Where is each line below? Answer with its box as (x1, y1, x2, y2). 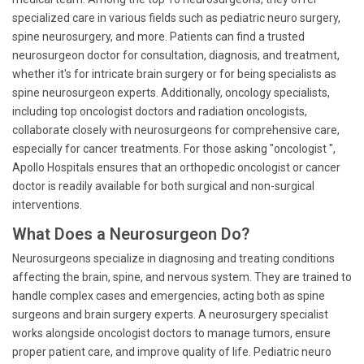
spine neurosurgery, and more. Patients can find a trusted (12, 30, 305, 43)
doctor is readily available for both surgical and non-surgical (12, 180, 314, 193)
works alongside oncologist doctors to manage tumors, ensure (12, 327, 331, 340)
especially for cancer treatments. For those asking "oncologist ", (12, 142, 336, 155)
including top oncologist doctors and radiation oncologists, (12, 105, 307, 118)
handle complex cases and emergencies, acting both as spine (12, 289, 325, 302)
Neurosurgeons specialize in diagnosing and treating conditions (12, 252, 335, 265)
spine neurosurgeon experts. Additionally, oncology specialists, (12, 86, 330, 99)
